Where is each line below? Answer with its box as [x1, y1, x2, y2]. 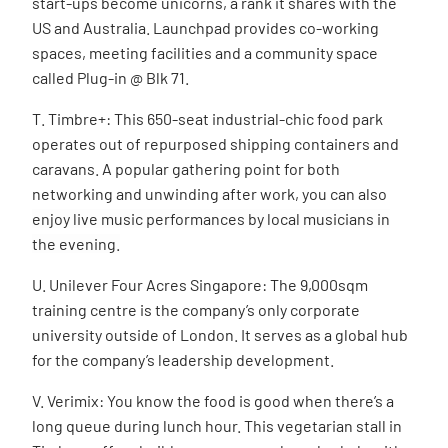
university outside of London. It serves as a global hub [32, 324, 408, 344]
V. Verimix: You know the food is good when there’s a [32, 390, 394, 410]
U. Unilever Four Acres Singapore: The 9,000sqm [32, 274, 368, 294]
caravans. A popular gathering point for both [32, 158, 340, 178]
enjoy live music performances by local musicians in [32, 208, 390, 228]
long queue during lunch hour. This [32, 415, 277, 435]
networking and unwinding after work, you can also [32, 183, 387, 203]
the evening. [32, 233, 120, 253]
